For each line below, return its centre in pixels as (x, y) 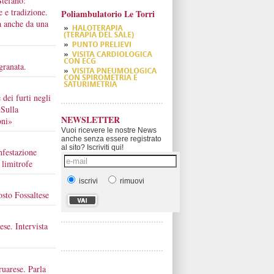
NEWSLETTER (91, 120)
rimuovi (131, 181)
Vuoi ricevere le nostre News (109, 130)
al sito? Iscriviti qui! (92, 147)
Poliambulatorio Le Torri (108, 14)
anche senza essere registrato (111, 139)
